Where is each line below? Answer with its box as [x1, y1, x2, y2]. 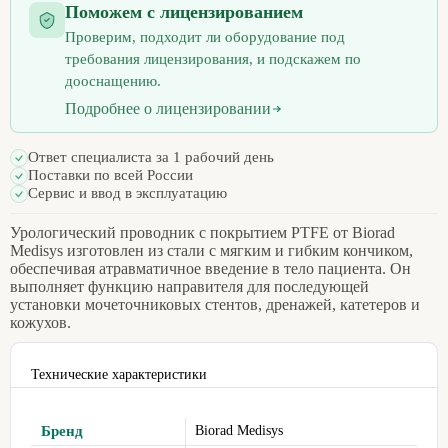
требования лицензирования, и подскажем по [65, 50, 361, 67]
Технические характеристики [31, 366, 207, 382]
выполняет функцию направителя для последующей [10, 277, 369, 295]
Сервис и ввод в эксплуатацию [28, 185, 227, 202]
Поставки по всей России [28, 167, 193, 184]
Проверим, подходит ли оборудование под [65, 28, 345, 45]
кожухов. [10, 313, 71, 331]
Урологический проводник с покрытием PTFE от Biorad [10, 223, 395, 241]
